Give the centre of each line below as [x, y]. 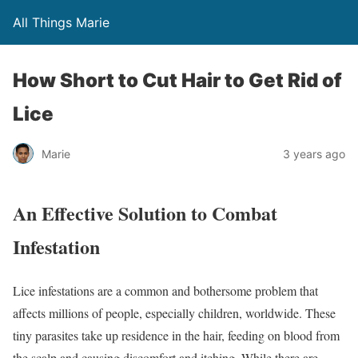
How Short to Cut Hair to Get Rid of [177, 80]
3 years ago [314, 153]
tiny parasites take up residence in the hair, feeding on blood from [176, 335]
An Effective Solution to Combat [145, 213]
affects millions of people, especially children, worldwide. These [174, 312]
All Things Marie [61, 22]
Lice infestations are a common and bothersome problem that [165, 290]
